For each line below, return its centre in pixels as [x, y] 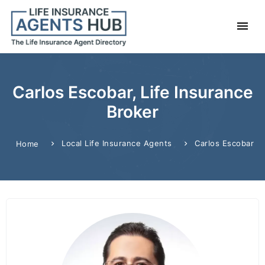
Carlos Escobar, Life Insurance [132, 92]
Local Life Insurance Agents [117, 143]
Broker [132, 112]
